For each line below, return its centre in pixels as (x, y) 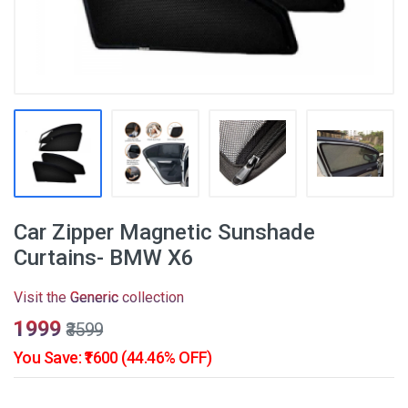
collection (151, 297)
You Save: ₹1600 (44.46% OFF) (113, 357)
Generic (94, 297)
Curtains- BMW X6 (104, 258)
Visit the (42, 297)
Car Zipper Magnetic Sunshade (164, 232)
